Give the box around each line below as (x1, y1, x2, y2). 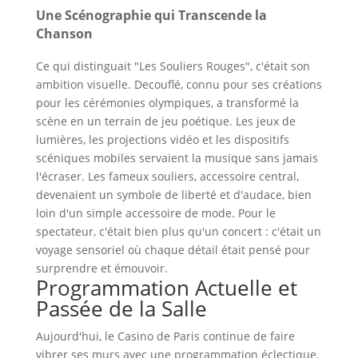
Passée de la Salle (35, 293, 207, 323)
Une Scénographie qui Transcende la (35, 6, 267, 25)
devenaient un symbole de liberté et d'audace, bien (35, 186, 312, 202)
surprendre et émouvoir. (35, 260, 168, 276)
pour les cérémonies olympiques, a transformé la (35, 94, 299, 110)
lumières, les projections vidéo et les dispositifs (35, 131, 289, 147)
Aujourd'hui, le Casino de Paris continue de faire (35, 328, 295, 344)
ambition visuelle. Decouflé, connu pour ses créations (35, 76, 322, 92)
